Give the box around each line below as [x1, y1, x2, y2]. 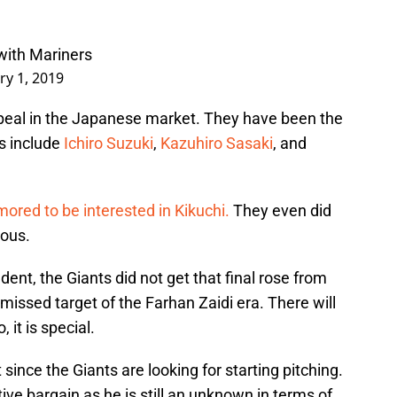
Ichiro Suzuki [64, 134, 153, 153]
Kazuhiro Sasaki [160, 134, 273, 153]
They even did [230, 201, 331, 221]
